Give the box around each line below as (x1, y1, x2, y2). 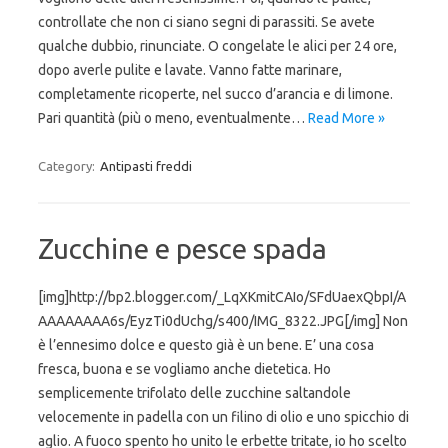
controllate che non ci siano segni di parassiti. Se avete (38, 14, 375, 30)
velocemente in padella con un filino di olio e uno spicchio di (38, 409, 409, 425)
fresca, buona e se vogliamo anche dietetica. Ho (38, 361, 331, 377)
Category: (38, 159, 98, 173)
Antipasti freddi (100, 159, 192, 173)
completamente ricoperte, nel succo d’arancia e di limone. (38, 86, 393, 102)
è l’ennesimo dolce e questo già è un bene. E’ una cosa (38, 337, 374, 353)
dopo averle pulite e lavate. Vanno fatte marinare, (38, 62, 342, 78)
